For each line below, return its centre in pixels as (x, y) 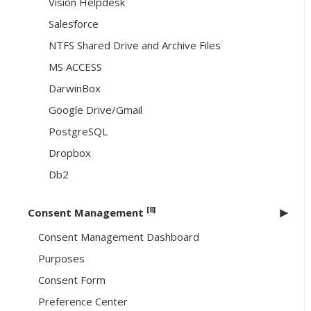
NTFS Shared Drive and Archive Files (135, 45)
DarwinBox (75, 89)
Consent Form (72, 280)
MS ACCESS (75, 67)
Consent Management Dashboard (119, 237)
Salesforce (74, 24)
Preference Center (83, 302)
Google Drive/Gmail (95, 110)
